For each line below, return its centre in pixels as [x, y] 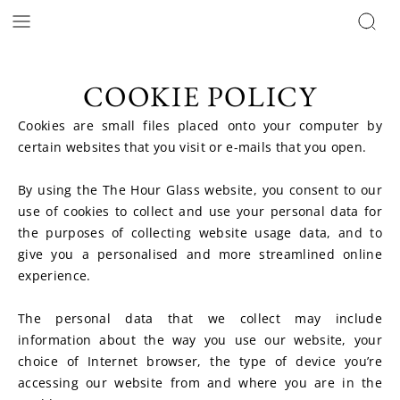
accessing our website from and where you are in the [200, 383]
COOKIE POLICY [200, 96]
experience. [54, 275]
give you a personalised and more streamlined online [200, 254]
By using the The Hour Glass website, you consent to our [200, 190]
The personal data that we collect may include [200, 318]
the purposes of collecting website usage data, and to [200, 233]
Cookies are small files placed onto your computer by [200, 125]
